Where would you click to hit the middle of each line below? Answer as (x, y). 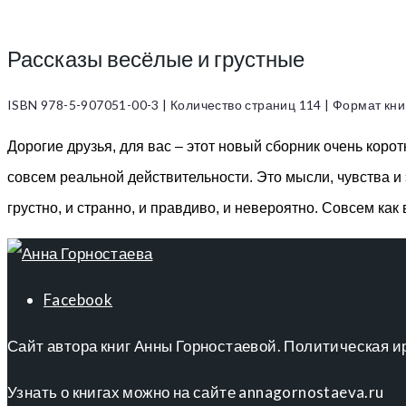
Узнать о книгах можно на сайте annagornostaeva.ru (196, 391)
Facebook (78, 299)
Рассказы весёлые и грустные (156, 58)
